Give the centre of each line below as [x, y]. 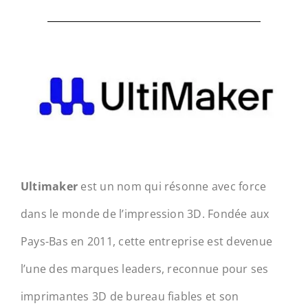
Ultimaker [49, 186]
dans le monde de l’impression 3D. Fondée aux [145, 213]
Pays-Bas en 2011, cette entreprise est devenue [146, 241]
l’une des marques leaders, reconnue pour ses [144, 268]
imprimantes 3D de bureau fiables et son [130, 296]
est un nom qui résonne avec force [172, 186]
